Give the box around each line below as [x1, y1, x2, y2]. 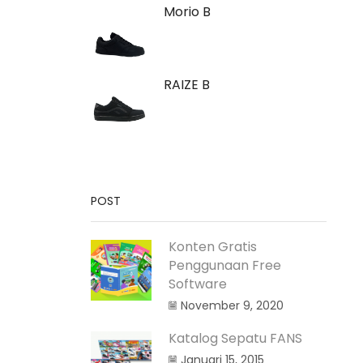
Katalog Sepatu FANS [169, 328, 302, 348]
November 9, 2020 [181, 297, 284, 314]
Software [169, 275, 227, 294]
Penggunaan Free [169, 256, 281, 275]
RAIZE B [164, 75, 210, 95]
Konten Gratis [169, 237, 257, 257]
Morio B [164, 2, 211, 21]
